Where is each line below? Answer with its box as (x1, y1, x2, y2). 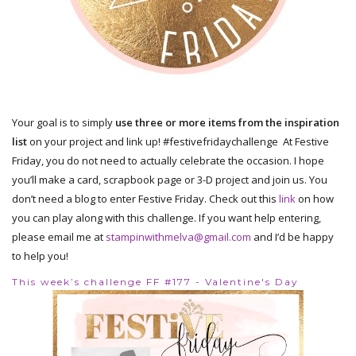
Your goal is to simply (12, 115, 115, 130)
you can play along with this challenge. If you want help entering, (12, 211, 321, 226)
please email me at (12, 230, 106, 245)
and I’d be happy (251, 230, 334, 245)
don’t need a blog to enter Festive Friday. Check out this (12, 192, 279, 207)
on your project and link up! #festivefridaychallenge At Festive (27, 134, 329, 149)
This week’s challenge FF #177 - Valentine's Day (12, 276, 299, 288)
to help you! (12, 249, 68, 264)
